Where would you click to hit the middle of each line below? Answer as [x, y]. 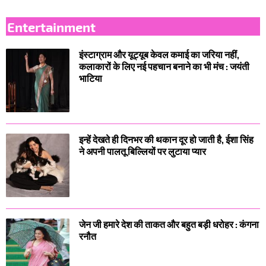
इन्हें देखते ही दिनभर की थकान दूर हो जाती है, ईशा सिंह [166, 140]
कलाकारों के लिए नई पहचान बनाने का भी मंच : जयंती [164, 66]
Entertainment [51, 26]
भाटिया [91, 78]
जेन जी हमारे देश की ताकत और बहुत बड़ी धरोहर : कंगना [169, 224]
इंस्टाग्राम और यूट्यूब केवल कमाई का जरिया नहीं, [159, 55]
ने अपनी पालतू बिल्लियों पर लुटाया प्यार [142, 151]
